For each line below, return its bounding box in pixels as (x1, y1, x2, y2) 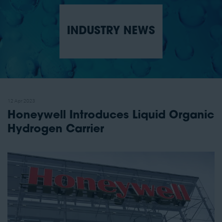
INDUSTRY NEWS (67, 26, 155, 38)
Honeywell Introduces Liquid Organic (7, 110, 214, 122)
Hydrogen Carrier (7, 124, 104, 136)
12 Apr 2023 (7, 99, 35, 104)
